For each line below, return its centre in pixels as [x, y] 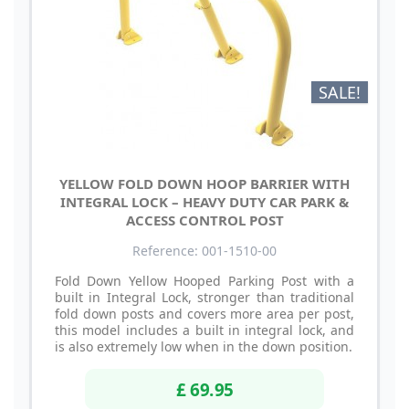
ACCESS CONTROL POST [204, 220]
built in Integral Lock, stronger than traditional [204, 297]
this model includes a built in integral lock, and [204, 330]
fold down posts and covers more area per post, [204, 313]
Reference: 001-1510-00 [204, 250]
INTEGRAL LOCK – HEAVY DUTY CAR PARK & [204, 201]
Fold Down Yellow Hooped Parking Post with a [204, 280]
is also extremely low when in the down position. [204, 346]
